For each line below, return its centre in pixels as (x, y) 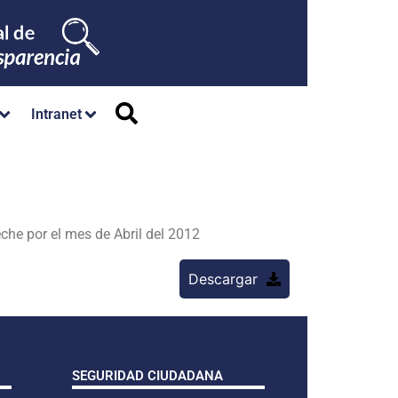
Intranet (56, 115)
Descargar (223, 279)
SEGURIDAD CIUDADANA (147, 375)
